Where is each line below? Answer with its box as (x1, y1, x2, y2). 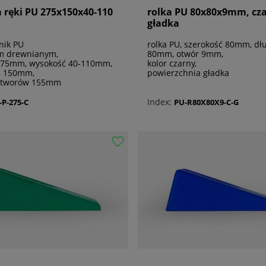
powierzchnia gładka (147, 67, 229, 79)
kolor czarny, (147, 58, 197, 69)
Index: (147, 96, 172, 108)
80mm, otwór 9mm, (147, 48, 223, 60)
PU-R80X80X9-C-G (174, 96, 239, 107)
